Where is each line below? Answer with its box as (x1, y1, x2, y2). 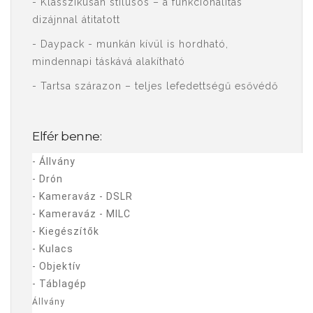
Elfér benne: (32, 129, 101, 143)
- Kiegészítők (32, 226, 99, 237)
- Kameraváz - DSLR (32, 191, 133, 202)
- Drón (32, 173, 63, 184)
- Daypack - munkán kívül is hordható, (32, 38, 228, 50)
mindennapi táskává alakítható (32, 56, 185, 67)
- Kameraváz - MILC (32, 208, 131, 219)
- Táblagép (32, 278, 87, 289)
